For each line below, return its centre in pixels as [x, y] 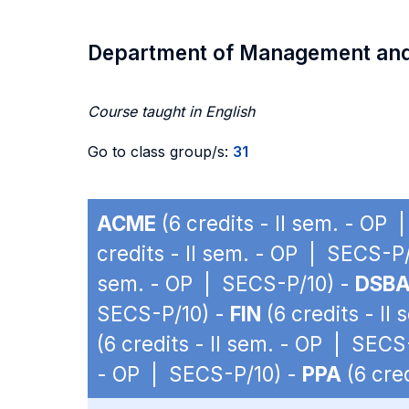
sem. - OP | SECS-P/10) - [226, 283]
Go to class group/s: [160, 152]
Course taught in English [171, 111]
